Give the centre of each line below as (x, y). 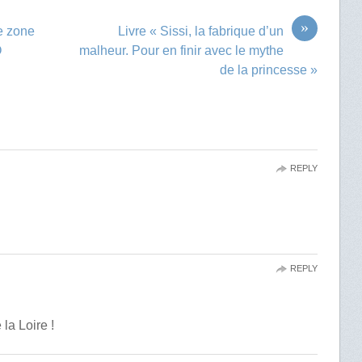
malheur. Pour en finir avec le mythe (181, 50)
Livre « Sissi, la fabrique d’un (200, 31)
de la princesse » (268, 69)
